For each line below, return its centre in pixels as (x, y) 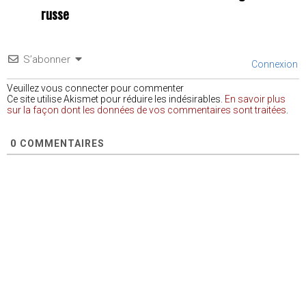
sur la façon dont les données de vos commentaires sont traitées (147, 110)
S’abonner (47, 59)
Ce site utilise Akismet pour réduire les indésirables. (116, 99)
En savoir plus (255, 99)
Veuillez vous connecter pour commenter (95, 88)
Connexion (274, 64)
